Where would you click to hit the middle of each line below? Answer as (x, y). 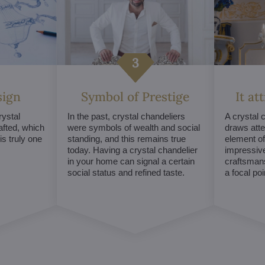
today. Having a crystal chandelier (132, 150)
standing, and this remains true (126, 139)
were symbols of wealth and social (133, 128)
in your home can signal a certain (131, 161)
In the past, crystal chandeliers (126, 117)
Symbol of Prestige (135, 97)
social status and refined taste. (126, 173)
